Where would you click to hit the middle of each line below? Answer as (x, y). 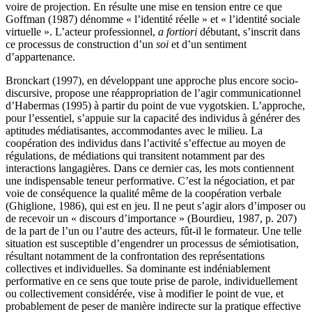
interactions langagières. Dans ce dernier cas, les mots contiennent (150, 168)
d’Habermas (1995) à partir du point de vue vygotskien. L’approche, (155, 105)
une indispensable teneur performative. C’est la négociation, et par (150, 180)
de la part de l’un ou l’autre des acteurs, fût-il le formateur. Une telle (154, 231)
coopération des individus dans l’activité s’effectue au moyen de (146, 143)
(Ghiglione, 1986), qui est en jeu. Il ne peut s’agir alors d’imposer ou (156, 205)
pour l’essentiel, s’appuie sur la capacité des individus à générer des (153, 118)
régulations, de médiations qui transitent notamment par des (135, 155)
